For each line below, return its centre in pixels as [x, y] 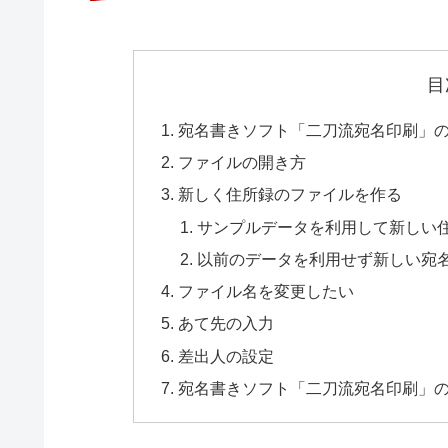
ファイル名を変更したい [265, 291]
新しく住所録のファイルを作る [289, 194]
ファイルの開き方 [241, 162]
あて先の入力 [225, 323]
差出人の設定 [225, 355]
